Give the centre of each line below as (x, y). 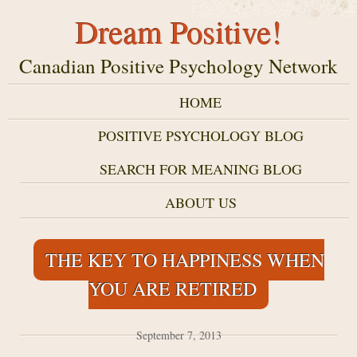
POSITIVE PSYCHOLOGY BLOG (200, 135)
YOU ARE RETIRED (173, 288)
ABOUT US (200, 202)
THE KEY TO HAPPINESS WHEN (184, 260)
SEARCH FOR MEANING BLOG (200, 169)
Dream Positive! (178, 31)
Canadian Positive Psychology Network (178, 66)
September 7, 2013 (178, 335)
